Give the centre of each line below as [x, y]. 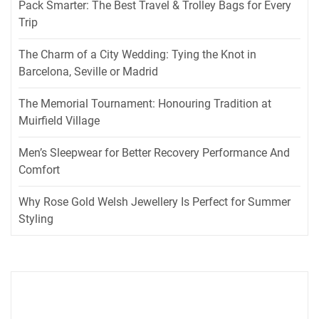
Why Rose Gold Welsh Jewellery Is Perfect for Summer [155, 202]
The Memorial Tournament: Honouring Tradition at [145, 104]
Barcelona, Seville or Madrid [88, 72]
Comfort [39, 170]
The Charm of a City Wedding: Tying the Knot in [137, 55]
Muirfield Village [59, 121]
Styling [36, 219]
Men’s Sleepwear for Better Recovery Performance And [154, 153]
